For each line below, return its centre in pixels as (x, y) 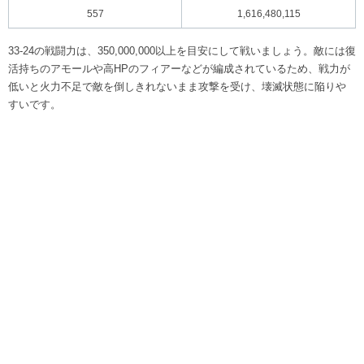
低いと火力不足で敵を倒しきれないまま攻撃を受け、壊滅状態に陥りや (177, 86)
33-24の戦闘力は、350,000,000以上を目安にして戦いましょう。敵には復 (182, 50)
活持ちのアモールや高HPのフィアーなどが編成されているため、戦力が (179, 68)
